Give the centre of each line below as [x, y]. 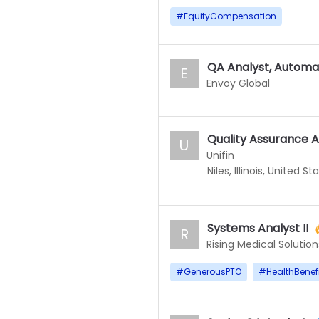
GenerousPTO [212, 272]
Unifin [220, 155]
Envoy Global [238, 83]
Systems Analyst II [257, 228]
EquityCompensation [230, 16]
